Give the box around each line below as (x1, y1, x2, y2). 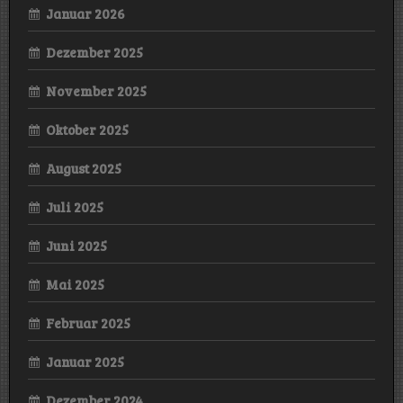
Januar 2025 (46, 353, 124, 372)
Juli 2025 (46, 198, 103, 217)
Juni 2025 (46, 237, 107, 255)
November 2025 (46, 82, 147, 101)
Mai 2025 (46, 275, 104, 294)
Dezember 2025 (46, 43, 143, 62)
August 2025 (46, 159, 121, 178)
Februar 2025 (46, 314, 130, 333)
